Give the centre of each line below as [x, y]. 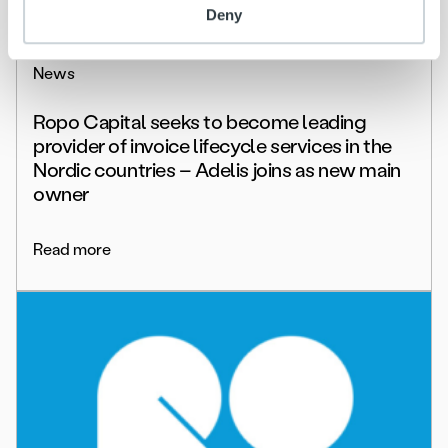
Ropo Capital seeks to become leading [200, 122]
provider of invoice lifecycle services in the [213, 146]
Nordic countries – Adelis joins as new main [217, 170]
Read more [72, 250]
